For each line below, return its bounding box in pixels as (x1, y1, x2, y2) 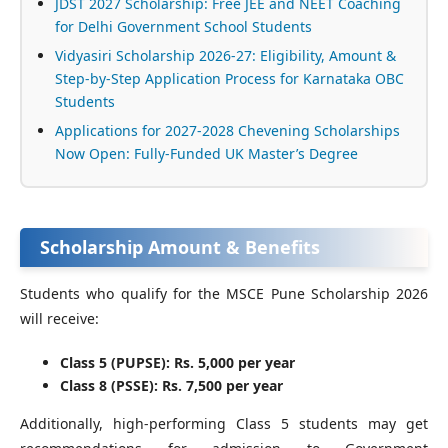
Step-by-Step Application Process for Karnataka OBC (55, 69, 404, 89)
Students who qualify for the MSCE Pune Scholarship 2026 (20, 284, 428, 304)
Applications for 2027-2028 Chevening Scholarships (55, 121, 400, 141)
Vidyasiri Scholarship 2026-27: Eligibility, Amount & (55, 46, 396, 66)
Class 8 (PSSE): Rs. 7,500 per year (60, 376, 283, 396)
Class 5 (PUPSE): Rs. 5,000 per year (60, 353, 295, 373)
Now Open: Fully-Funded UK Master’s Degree (55, 144, 358, 164)
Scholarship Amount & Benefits (40, 235, 320, 260)
